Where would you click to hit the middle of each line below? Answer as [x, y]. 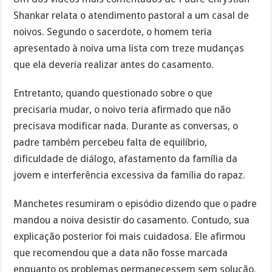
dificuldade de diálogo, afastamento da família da [126, 159]
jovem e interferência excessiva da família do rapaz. [130, 175]
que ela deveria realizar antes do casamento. [114, 65]
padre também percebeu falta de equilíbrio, [110, 143]
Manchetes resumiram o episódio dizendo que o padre [135, 204]
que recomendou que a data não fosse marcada [121, 253]
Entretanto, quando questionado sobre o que [113, 93]
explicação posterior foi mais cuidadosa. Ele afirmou [130, 237]
